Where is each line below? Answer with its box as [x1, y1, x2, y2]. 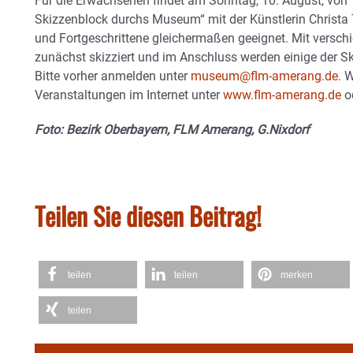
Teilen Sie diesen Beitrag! [35, 196, 262, 234]
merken [281, 269, 313, 281]
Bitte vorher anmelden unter [35, 68, 191, 84]
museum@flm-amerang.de [191, 68, 338, 84]
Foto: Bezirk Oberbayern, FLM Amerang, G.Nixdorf [35, 121, 310, 137]
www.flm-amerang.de [223, 87, 341, 102]
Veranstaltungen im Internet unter [35, 87, 223, 102]
